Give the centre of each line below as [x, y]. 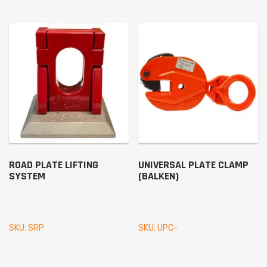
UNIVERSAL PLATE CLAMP [194, 164]
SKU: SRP [27, 228]
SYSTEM [27, 176]
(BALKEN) [159, 176]
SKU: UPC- [158, 228]
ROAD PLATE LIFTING [54, 164]
